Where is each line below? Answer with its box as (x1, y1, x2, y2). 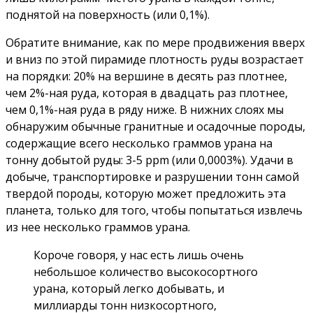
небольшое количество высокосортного (34, 264, 258, 280)
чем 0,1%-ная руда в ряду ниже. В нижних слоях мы (6, 102, 284, 118)
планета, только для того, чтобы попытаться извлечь (6, 203, 303, 219)
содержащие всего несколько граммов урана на (6, 136, 272, 152)
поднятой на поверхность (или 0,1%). (6, 7, 210, 23)
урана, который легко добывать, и (34, 281, 224, 297)
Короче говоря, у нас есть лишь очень (34, 247, 244, 263)
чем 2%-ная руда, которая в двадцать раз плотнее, (6, 85, 288, 101)
